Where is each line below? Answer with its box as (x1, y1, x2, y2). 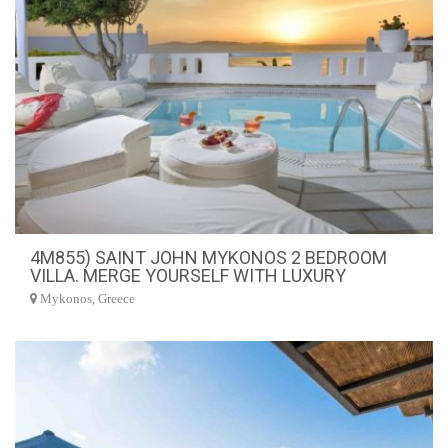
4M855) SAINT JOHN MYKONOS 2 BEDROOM (30, 247, 387, 268)
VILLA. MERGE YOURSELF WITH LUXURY (30, 265, 346, 286)
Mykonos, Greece (37, 292, 135, 306)
